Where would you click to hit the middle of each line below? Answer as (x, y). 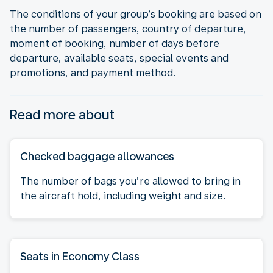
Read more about (62, 114)
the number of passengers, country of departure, (128, 29)
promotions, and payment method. (93, 73)
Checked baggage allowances (97, 156)
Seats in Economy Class (80, 256)
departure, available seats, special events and (119, 58)
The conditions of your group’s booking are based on (136, 14)
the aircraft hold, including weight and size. (123, 196)
